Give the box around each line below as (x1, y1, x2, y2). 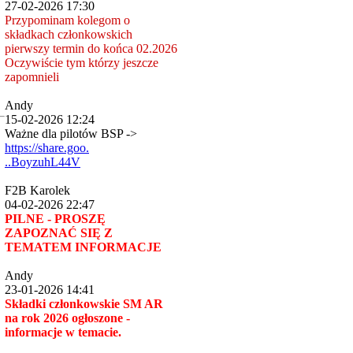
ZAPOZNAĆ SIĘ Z (5, 226, 113, 240)
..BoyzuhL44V (5, 155, 80, 169)
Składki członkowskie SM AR (5, 297, 163, 310)
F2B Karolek (5, 184, 70, 197)
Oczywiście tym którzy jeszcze (5, 56, 158, 69)
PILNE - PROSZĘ (5, 212, 106, 225)
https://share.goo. (5, 141, 89, 154)
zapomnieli (5, 70, 59, 84)
